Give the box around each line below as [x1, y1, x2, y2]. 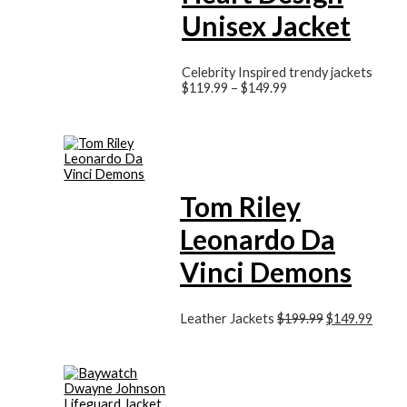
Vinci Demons [180, 254, 352, 288]
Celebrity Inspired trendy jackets [182, 64, 373, 80]
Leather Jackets [180, 310, 278, 326]
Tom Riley [180, 189, 302, 223]
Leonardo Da [180, 222, 336, 255]
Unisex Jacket [182, 9, 352, 43]
